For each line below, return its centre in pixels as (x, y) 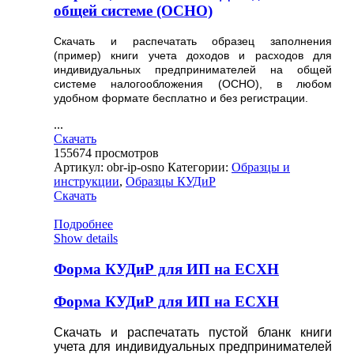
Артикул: (80, 168)
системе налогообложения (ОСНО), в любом (193, 84)
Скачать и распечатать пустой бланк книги (193, 332)
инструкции (87, 182)
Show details (86, 239)
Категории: (200, 168)
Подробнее (83, 224)
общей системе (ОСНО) (133, 10)
